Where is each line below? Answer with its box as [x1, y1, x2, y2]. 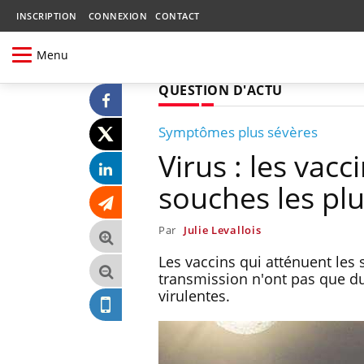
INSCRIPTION [16, 10, 77, 22]
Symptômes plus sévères [158, 122, 318, 141]
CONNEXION [88, 10, 147, 22]
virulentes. [158, 285, 230, 305]
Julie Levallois [183, 222, 262, 237]
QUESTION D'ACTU [158, 80, 283, 99]
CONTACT [155, 10, 200, 22]
